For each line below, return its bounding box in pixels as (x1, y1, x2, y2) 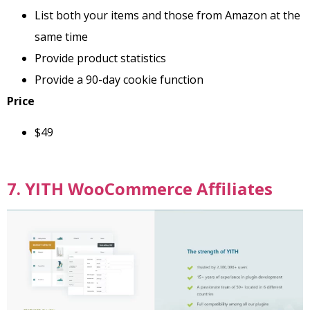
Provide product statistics (35, 50, 166, 66)
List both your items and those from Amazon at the (35, 7, 300, 23)
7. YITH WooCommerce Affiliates (7, 176, 273, 200)
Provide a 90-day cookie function (35, 71, 203, 87)
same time (35, 28, 88, 44)
